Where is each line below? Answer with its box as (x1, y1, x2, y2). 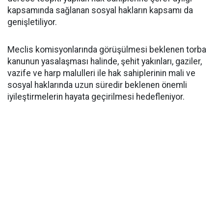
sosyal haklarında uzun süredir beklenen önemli (7, 80, 187, 90)
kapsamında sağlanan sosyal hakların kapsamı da (7, 5, 193, 15)
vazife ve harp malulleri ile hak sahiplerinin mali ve (7, 68, 195, 78)
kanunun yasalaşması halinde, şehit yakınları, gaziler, (7, 56, 202, 66)
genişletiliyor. (7, 17, 57, 27)
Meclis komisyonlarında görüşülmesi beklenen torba (7, 45, 206, 55)
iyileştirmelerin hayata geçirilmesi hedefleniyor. (7, 92, 185, 102)
